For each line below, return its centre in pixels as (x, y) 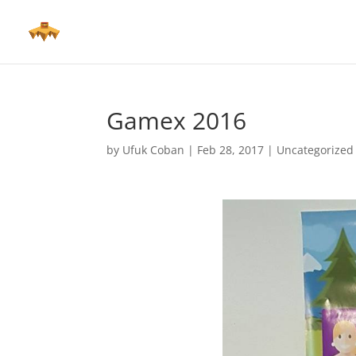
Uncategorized (315, 150)
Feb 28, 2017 (231, 150)
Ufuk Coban (154, 150)
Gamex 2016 (177, 120)
